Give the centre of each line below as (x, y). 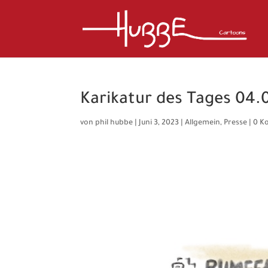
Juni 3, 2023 (159, 123)
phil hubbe (114, 123)
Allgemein (203, 123)
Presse (236, 123)
